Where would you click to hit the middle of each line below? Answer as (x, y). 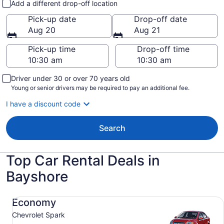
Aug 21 (147, 30)
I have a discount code (43, 104)
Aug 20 (42, 30)
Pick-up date (52, 19)
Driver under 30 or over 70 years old (70, 78)
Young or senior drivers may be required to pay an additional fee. (100, 88)
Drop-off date (160, 19)
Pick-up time (52, 49)
